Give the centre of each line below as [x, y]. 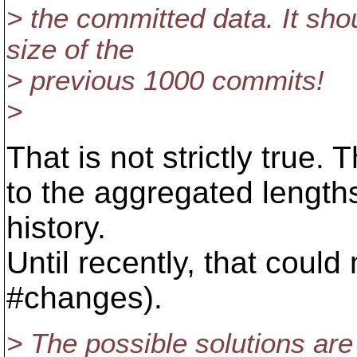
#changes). [84, 298]
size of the [70, 49]
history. [56, 228]
